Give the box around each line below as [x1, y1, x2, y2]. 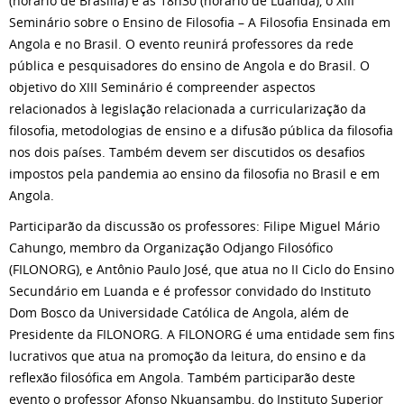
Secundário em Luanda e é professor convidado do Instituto [9, 282, 371, 299]
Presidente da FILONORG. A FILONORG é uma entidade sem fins [9, 326, 395, 343]
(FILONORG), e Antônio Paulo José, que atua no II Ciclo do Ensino [9, 261, 394, 278]
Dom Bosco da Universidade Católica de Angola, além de [9, 304, 349, 321]
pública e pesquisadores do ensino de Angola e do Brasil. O [9, 57, 370, 74]
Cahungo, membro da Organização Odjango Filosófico [9, 239, 333, 256]
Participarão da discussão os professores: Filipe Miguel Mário [9, 217, 380, 234]
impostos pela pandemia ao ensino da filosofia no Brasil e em [9, 165, 380, 182]
